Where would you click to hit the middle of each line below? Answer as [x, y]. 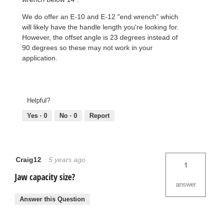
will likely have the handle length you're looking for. [100, 27]
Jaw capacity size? [45, 177]
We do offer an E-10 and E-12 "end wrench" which [100, 17]
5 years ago [69, 159]
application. [40, 58]
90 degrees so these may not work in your [87, 48]
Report [99, 115]
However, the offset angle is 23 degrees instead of [100, 38]
